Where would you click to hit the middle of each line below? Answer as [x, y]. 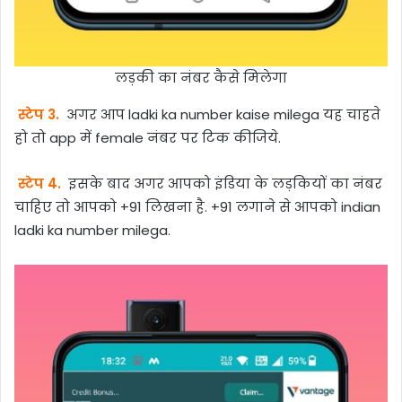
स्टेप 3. [38, 115]
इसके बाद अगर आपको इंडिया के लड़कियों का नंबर [223, 184]
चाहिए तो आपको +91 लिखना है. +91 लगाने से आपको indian [197, 207]
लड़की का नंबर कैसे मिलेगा [201, 77]
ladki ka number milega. [92, 231]
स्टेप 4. [39, 184]
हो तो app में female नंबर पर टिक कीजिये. [148, 138]
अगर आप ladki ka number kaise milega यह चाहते [221, 115]
